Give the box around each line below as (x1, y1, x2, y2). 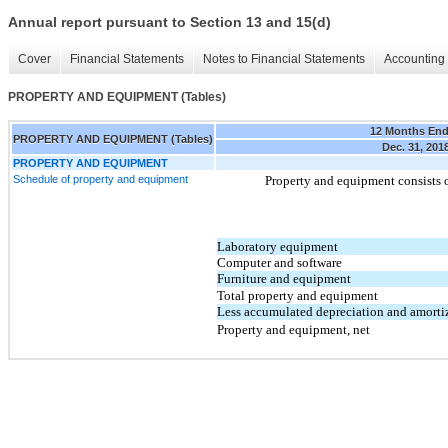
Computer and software (217, 254, 342, 270)
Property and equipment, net (217, 321, 370, 337)
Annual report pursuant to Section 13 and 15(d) (8, 14, 331, 31)
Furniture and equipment (217, 270, 351, 286)
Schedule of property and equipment (13, 172, 188, 185)
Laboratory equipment (217, 238, 338, 254)
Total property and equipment (217, 287, 378, 303)
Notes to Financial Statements (203, 52, 365, 67)
